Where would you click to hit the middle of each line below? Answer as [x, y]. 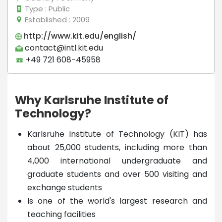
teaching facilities [61, 214]
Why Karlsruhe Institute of [92, 100]
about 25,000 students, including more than [117, 147]
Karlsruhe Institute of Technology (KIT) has [117, 134]
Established [46, 19]
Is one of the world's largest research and [117, 201]
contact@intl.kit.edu [63, 48]
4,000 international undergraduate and [117, 161]
